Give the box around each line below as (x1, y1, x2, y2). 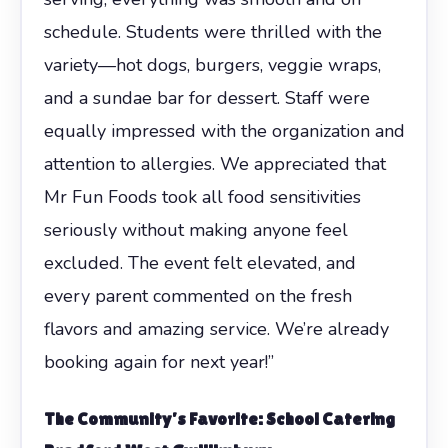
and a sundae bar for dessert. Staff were (43, 85, 370, 110)
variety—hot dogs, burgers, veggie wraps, (43, 52, 381, 77)
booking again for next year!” (43, 349, 274, 374)
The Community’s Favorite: (43, 407, 266, 429)
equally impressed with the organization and (43, 118, 405, 143)
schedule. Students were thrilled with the (43, 19, 382, 44)
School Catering (265, 407, 395, 429)
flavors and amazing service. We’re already (43, 316, 389, 341)
